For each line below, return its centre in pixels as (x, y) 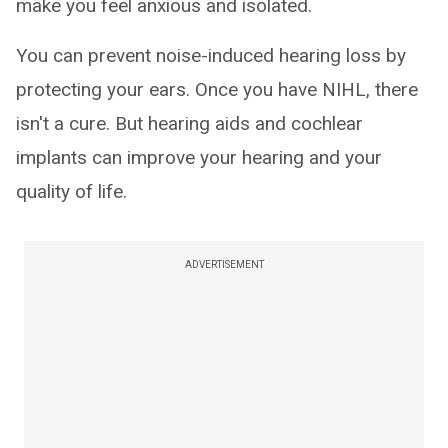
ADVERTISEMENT (224, 264)
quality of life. (71, 191)
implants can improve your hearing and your (199, 157)
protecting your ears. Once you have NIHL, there (217, 89)
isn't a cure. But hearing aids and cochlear (189, 123)
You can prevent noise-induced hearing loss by (211, 55)
